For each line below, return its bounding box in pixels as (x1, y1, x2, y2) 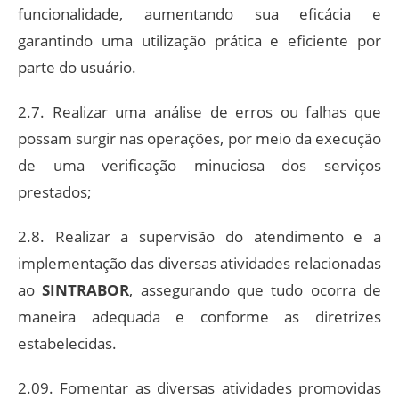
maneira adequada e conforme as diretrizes (18, 305, 381, 327)
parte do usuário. (18, 56, 136, 77)
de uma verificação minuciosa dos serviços (18, 154, 381, 175)
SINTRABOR (42, 279, 130, 300)
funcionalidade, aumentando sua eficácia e (18, 3, 381, 24)
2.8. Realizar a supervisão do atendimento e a (18, 225, 381, 247)
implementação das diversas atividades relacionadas (18, 252, 381, 273)
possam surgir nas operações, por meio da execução (18, 127, 381, 149)
